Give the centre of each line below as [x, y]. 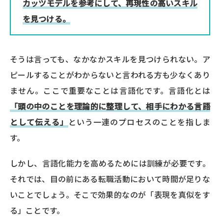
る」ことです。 [37, 210]
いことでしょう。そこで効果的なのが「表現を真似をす [110, 195]
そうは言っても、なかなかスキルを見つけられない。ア [110, 59]
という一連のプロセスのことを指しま [139, 122]
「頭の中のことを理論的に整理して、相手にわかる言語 [110, 106]
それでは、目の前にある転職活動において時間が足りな [110, 179]
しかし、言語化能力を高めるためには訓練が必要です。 [110, 163]
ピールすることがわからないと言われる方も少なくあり [110, 75]
